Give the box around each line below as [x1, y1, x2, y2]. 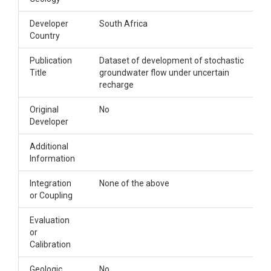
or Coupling [30, 191, 73, 200]
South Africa [99, 19, 148, 28]
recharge [99, 80, 134, 90]
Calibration [30, 240, 71, 249]
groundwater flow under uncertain [99, 68, 229, 77]
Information [30, 154, 75, 163]
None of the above [99, 178, 169, 188]
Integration [30, 178, 71, 188]
